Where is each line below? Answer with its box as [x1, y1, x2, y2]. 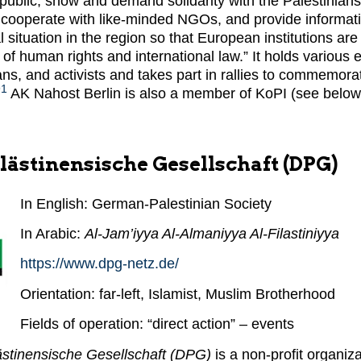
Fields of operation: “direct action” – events [20, 316, 294, 333]
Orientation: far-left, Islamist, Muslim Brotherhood [20, 285, 335, 302]
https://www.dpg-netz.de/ [20, 255, 179, 272]
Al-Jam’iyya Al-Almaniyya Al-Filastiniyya [85, 226, 339, 242]
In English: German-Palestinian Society [20, 195, 272, 212]
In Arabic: [20, 226, 85, 242]
